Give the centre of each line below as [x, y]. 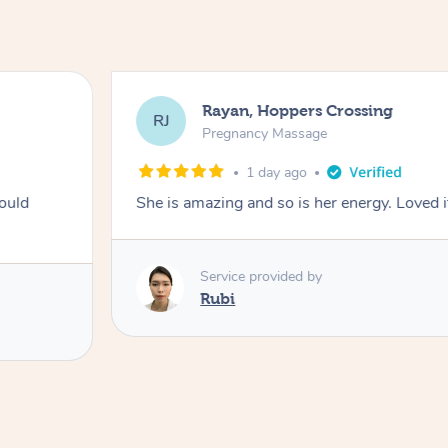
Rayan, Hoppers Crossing [298, 110]
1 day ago [277, 173]
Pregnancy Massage [265, 133]
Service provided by [261, 276]
